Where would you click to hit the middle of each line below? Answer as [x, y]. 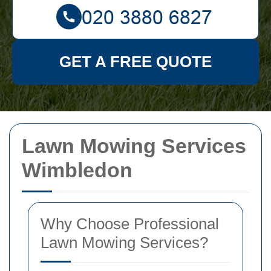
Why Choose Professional [130, 224]
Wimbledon [77, 170]
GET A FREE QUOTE [135, 62]
